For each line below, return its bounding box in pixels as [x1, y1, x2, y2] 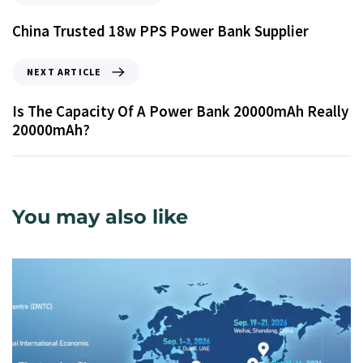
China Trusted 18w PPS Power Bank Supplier [12, 21, 309, 41]
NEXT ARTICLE [27, 66, 102, 79]
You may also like [12, 205, 188, 229]
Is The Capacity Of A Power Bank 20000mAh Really [12, 101, 348, 122]
